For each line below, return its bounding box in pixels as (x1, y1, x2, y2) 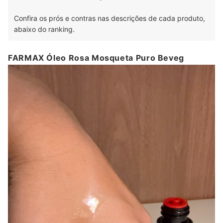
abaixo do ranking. (14, 25, 75, 34)
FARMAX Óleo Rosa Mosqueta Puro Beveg (8, 53, 185, 63)
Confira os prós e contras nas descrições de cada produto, (14, 14, 205, 23)
